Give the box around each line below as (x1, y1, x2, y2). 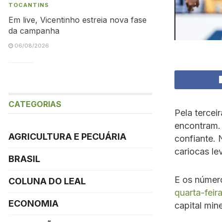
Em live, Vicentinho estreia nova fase (8, 15, 147, 25)
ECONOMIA (8, 198, 58, 209)
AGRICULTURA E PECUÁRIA (8, 131, 126, 142)
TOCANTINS (8, 1, 49, 8)
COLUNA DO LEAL (8, 176, 86, 186)
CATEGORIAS (8, 99, 61, 109)
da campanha (8, 26, 59, 36)
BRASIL (8, 154, 40, 164)
